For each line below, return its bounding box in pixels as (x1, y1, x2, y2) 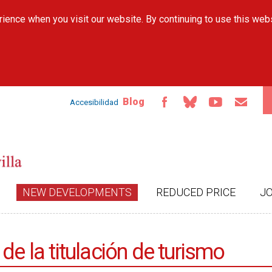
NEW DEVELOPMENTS (22, 186, 132, 199)
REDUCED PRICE (156, 186, 236, 199)
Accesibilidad (70, 97, 118, 107)
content (100, 25, 127, 34)
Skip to (100, 2, 126, 11)
